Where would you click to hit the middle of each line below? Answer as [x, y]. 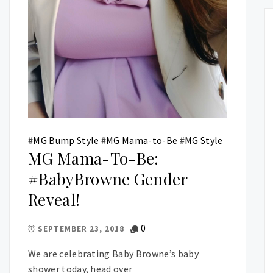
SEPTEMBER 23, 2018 [81, 229]
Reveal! [54, 199]
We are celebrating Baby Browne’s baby [113, 253]
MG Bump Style [66, 140]
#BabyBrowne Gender [108, 179]
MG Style [204, 140]
